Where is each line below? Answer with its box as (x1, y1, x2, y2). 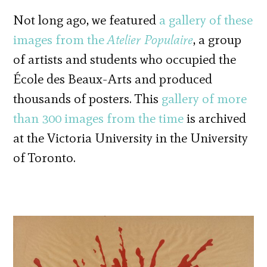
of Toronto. (13, 149, 76, 166)
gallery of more (162, 90, 247, 107)
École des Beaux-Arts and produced (13, 70, 213, 87)
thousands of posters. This (13, 90, 162, 107)
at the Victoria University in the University (13, 129, 249, 146)
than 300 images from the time (13, 110, 184, 126)
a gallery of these (159, 11, 253, 28)
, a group (193, 31, 242, 48)
